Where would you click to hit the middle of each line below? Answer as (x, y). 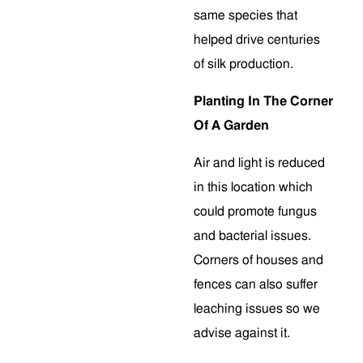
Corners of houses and (258, 260)
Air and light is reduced (259, 163)
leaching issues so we (257, 309)
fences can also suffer (256, 284)
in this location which (253, 187)
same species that (246, 15)
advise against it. (242, 333)
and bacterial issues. (252, 236)
